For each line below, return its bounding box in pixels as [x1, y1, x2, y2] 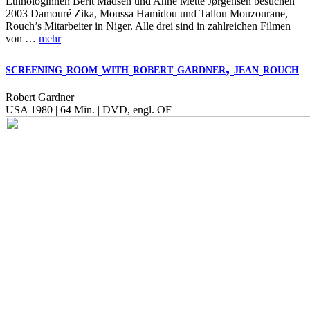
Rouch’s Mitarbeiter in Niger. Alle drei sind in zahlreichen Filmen [6, 20, 291, 33]
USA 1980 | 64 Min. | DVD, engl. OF [6, 103, 172, 116]
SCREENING [6, 64, 62, 75]
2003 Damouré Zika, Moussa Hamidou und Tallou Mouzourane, [6, 8, 288, 20]
